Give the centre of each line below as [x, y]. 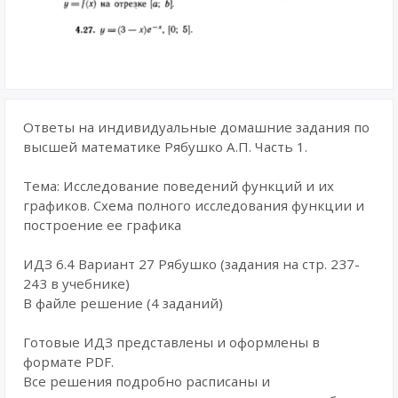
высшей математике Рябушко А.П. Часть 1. [165, 147]
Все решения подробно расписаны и [147, 381]
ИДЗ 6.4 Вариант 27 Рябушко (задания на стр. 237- [191, 264]
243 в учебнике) [76, 283]
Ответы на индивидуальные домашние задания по [196, 127]
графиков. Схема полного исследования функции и [194, 205]
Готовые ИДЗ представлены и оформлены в [171, 342]
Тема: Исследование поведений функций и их [179, 186]
